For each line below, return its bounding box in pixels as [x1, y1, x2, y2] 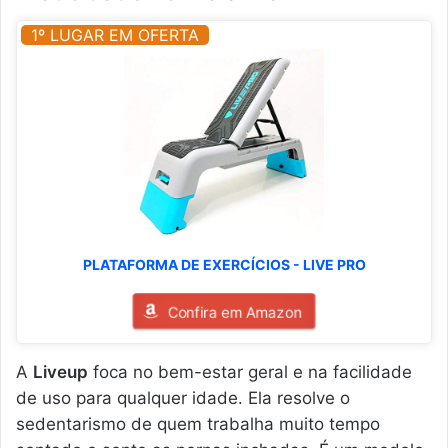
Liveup [33, 361, 88, 382]
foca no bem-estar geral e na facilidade [88, 361, 412, 382]
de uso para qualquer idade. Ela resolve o [16, 387, 350, 408]
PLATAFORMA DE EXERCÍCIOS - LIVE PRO [82, 255, 366, 273]
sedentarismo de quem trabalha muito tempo [16, 413, 380, 434]
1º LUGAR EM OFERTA [31, 24, 199, 45]
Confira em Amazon [168, 302, 301, 321]
